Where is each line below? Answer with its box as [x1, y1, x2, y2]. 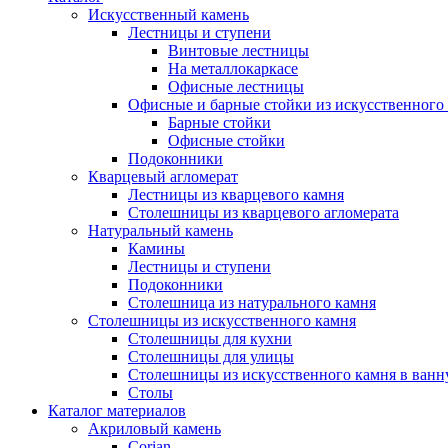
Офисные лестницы [168, 77, 304, 95]
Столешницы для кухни [128, 329, 292, 347]
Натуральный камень [88, 221, 233, 239]
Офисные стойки [168, 131, 285, 149]
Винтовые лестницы [168, 41, 309, 59]
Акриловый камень [88, 419, 221, 437]
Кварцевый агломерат [88, 167, 238, 185]
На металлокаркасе [168, 59, 298, 77]
